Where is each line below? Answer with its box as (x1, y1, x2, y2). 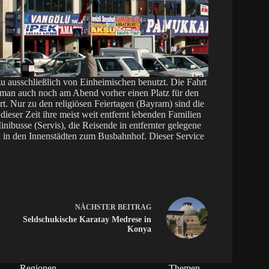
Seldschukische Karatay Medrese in (22, 215, 151, 225)
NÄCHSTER (74, 203, 118, 212)
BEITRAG (117, 203, 151, 212)
